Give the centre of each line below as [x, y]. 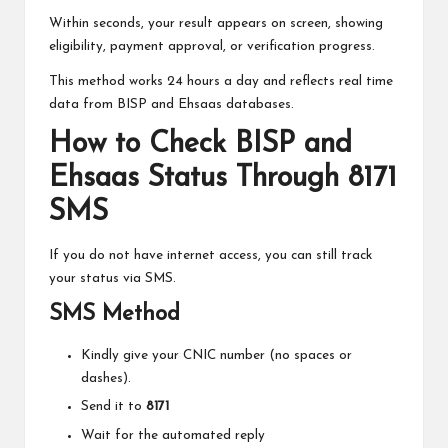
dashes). [106, 379]
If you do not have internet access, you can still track [210, 256]
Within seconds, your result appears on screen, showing [216, 23]
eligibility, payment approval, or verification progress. [212, 46]
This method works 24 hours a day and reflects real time [221, 81]
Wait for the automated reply [173, 435]
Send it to [113, 407]
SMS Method [114, 315]
